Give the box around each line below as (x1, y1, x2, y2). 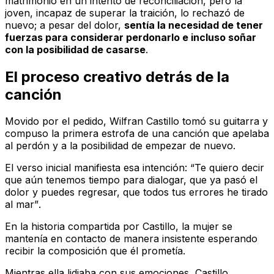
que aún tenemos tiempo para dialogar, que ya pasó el (5, 174, 257, 187)
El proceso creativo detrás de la (5, 67, 229, 86)
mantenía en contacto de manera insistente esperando (5, 232, 257, 245)
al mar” (5, 198, 39, 211)
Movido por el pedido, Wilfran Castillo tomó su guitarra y (5, 115, 268, 128)
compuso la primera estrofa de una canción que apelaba (5, 127, 269, 140)
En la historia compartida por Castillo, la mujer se (5, 220, 232, 233)
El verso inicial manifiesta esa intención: (5, 161, 190, 174)
